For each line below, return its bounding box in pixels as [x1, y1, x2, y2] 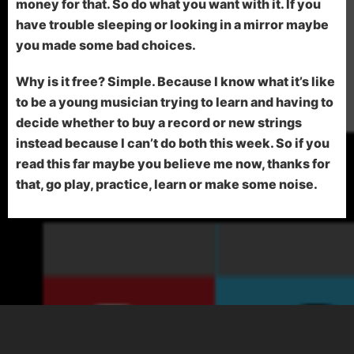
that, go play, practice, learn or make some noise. [16, 176, 318, 192]
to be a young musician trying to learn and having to [16, 94, 333, 110]
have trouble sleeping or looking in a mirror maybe [16, 17, 329, 32]
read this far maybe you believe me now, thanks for [16, 156, 330, 171]
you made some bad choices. [16, 37, 196, 53]
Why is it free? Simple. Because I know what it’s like [16, 73, 335, 89]
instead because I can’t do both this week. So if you [16, 135, 330, 151]
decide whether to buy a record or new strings [16, 115, 302, 130]
